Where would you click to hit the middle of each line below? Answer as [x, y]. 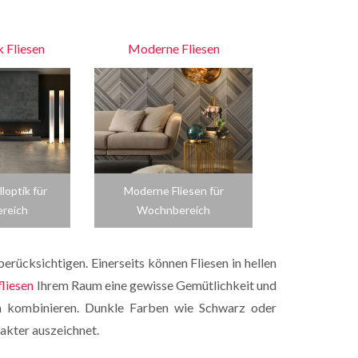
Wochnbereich [173, 210]
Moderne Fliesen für [173, 191]
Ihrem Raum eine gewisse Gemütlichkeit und [155, 285]
